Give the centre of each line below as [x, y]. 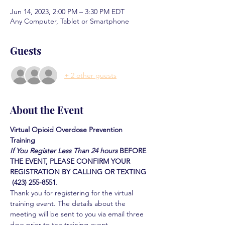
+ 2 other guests [90, 75]
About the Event [47, 110]
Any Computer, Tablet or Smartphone [70, 21]
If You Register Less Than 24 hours [64, 151]
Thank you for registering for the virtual [73, 193]
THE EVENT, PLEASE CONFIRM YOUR [71, 161]
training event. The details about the [69, 203]
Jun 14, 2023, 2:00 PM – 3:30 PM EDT [67, 12]
